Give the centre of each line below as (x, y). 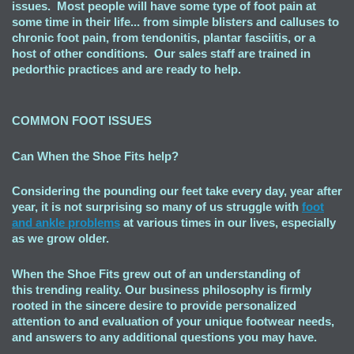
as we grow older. (64, 239)
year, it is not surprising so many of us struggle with (157, 207)
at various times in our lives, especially (228, 223)
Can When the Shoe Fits (78, 156)
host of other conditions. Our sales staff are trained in (161, 54)
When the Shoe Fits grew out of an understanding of (156, 273)
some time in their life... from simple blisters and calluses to (175, 22)
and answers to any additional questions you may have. (164, 337)
